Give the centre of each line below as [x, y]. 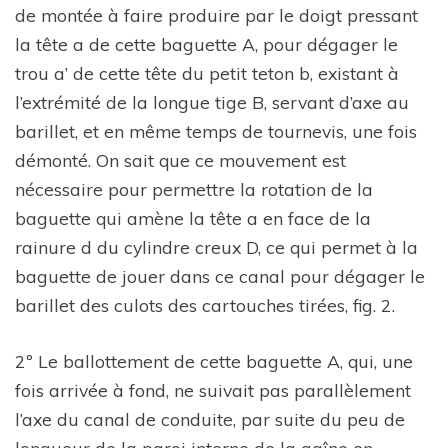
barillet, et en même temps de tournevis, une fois [216, 131]
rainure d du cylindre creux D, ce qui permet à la [216, 247]
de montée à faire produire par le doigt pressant [216, 15]
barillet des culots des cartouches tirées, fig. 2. [205, 305]
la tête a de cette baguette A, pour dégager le [206, 44]
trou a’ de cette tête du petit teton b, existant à [207, 73]
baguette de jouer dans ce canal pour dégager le [220, 276]
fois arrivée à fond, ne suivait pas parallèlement [213, 389]
